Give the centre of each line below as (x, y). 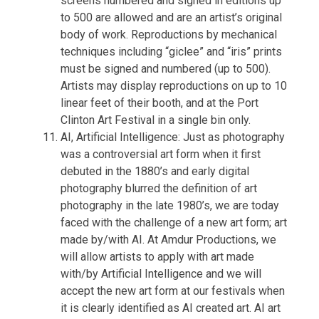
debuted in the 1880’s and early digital (155, 171)
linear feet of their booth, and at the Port (159, 103)
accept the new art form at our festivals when (173, 291)
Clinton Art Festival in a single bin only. (156, 120)
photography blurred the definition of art (159, 188)
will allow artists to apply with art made (157, 257)
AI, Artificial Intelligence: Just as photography (173, 137)
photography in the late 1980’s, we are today (170, 205)
